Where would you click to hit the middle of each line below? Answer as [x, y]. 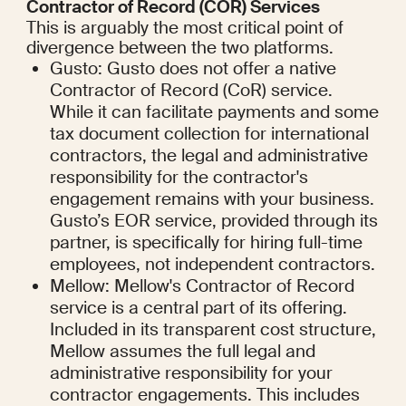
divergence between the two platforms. [179, 48]
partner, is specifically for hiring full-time [207, 243]
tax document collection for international [210, 134]
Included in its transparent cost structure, [213, 330]
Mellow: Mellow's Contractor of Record [203, 286]
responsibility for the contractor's [179, 178]
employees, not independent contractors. [213, 265]
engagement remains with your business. [213, 199]
